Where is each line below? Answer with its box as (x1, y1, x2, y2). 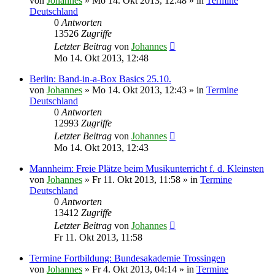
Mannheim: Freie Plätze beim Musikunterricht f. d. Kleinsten (29, 163, 264, 174)
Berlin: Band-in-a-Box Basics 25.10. (29, 73, 171, 84)
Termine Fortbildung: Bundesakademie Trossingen (29, 252, 225, 263)
